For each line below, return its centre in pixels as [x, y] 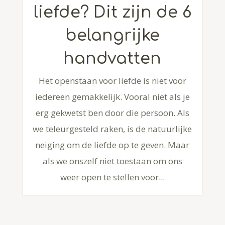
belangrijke [112, 35]
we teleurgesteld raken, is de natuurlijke [113, 129]
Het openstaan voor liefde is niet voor [112, 80]
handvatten [113, 58]
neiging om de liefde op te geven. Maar [113, 145]
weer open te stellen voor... [112, 177]
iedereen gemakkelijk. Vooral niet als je [112, 96]
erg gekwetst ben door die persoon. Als [112, 113]
